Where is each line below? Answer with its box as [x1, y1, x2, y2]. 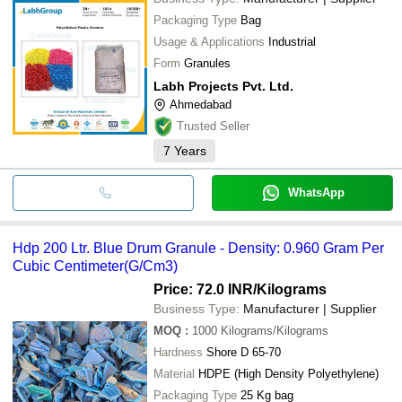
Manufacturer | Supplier [243, 301, 377, 316]
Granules [184, 56, 231, 70]
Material [153, 366, 195, 380]
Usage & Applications [153, 34, 265, 48]
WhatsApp [287, 185, 345, 199]
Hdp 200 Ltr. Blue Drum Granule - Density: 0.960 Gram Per [13, 240, 384, 256]
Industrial [268, 34, 316, 48]
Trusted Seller [177, 118, 249, 133]
